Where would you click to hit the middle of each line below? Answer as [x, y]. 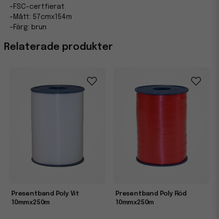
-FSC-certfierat [37, 7]
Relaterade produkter [58, 47]
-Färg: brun [28, 27]
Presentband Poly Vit [45, 194]
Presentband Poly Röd [151, 194]
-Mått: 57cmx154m [41, 17]
